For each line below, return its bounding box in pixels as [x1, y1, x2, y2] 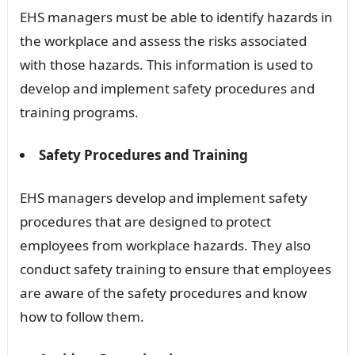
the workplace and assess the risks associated [19, 31, 307, 50]
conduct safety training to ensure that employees [19, 259, 331, 278]
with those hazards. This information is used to [19, 55, 313, 74]
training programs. [19, 102, 139, 121]
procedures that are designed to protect [19, 212, 271, 231]
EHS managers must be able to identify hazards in [19, 7, 333, 26]
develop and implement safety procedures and [19, 78, 315, 97]
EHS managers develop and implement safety [19, 188, 307, 207]
